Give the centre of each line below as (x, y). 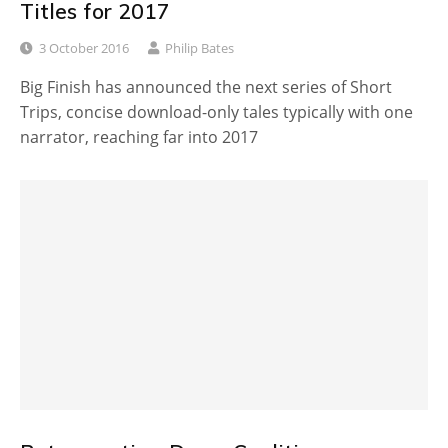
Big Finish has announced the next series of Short (206, 87)
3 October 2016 (84, 48)
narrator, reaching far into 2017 (139, 137)
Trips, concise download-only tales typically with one (216, 112)
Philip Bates (199, 48)
